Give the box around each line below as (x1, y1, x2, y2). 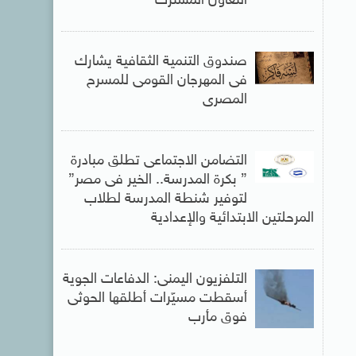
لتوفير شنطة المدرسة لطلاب (83, 191, 247, 208)
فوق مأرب (188, 309, 247, 327)
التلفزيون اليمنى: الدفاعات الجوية (62, 271, 247, 288)
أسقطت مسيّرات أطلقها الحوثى (67, 290, 247, 308)
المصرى (202, 91, 247, 109)
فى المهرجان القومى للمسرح (86, 72, 247, 90)
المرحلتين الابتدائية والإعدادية (150, 210, 314, 227)
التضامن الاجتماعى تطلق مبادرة (70, 153, 247, 170)
